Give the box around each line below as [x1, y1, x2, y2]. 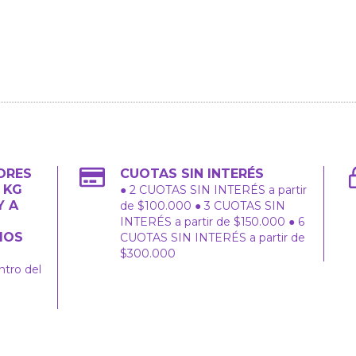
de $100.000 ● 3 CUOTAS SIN [120, 199, 286, 213]
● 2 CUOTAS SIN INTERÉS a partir [120, 183, 308, 197]
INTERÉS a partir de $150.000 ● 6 [120, 215, 305, 229]
